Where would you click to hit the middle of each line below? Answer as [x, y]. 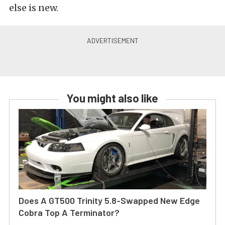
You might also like [113, 98]
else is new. [34, 8]
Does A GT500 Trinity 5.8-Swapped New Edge [109, 200]
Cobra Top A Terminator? [69, 212]
